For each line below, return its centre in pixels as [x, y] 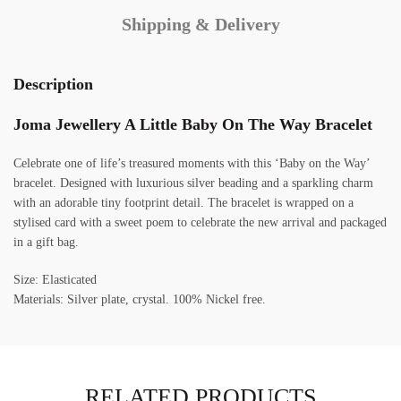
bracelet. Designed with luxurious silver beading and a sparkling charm [193, 183]
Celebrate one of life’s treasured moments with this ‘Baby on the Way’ [192, 164]
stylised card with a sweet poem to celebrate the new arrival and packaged [200, 223]
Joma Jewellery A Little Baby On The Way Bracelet [193, 125]
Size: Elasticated [55, 280]
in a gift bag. [46, 243]
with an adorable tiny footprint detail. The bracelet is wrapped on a [183, 203]
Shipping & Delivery [200, 25]
